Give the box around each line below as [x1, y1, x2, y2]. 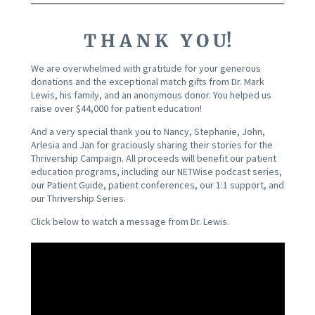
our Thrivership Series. [30, 192, 126, 205]
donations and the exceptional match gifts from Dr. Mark [30, 75, 264, 89]
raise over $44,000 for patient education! [30, 102, 202, 115]
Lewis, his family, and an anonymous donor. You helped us [30, 89, 271, 102]
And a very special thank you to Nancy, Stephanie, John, [30, 125, 265, 139]
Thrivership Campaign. [30, 152, 126, 165]
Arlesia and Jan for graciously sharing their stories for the [30, 139, 273, 152]
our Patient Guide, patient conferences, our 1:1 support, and [30, 179, 284, 192]
